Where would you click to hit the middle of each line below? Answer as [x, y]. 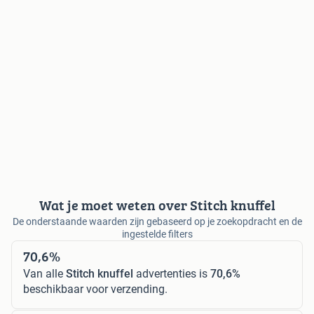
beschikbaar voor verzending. [95, 289]
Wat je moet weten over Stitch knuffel [157, 205]
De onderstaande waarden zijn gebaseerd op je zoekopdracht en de [157, 221]
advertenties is [172, 273]
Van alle [45, 273]
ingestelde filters [157, 234]
